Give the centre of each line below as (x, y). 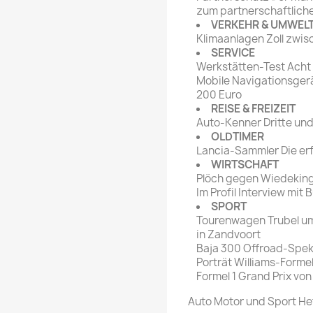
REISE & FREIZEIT (253, 109)
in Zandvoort (228, 235)
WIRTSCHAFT (245, 165)
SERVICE (233, 53)
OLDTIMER (238, 137)
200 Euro (219, 95)
